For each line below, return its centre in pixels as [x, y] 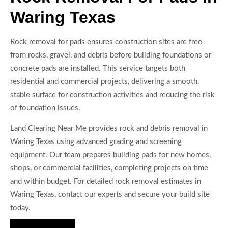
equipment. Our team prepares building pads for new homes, [110, 155]
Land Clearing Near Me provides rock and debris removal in [109, 129]
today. [20, 208]
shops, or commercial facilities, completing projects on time [109, 168]
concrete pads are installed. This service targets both [98, 68]
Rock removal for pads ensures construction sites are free [106, 42]
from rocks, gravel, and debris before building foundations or [111, 55]
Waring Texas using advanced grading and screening [96, 142]
